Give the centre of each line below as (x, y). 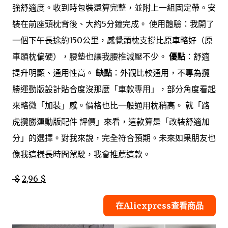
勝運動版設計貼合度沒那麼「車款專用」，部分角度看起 (114, 89)
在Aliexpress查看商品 (160, 205)
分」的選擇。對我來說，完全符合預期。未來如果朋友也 (114, 138)
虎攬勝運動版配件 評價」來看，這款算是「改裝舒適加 (111, 121)
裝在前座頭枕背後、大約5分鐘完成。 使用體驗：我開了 (113, 24)
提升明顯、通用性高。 (54, 73)
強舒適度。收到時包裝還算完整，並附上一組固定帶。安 (114, 7)
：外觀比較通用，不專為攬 (161, 73)
